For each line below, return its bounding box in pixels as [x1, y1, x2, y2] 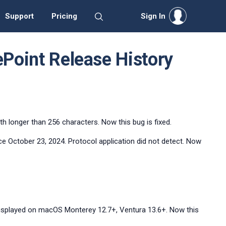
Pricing [51, 11, 78, 21]
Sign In [141, 11, 166, 21]
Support [5, 11, 34, 21]
